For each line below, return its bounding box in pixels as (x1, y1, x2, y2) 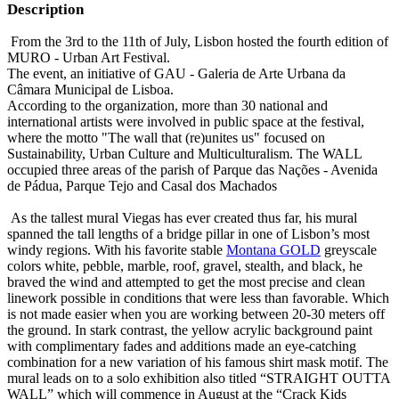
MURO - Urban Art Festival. (7, 49, 170, 65)
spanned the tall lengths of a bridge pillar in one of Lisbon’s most (7, 225, 370, 241)
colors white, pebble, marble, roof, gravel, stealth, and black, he (7, 257, 362, 273)
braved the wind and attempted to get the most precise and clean (7, 273, 365, 289)
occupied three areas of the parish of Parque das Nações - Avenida (7, 161, 378, 177)
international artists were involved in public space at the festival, (7, 113, 364, 129)
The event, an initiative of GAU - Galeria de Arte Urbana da (7, 65, 346, 81)
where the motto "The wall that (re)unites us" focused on (7, 129, 325, 145)
